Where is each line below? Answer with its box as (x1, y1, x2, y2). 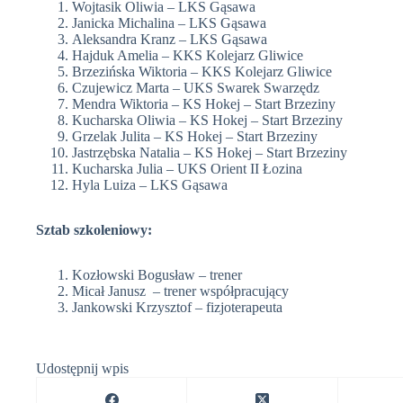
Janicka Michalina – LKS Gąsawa (72, 14, 266, 31)
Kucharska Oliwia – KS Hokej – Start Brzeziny (72, 112, 343, 128)
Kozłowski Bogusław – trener (72, 266, 242, 282)
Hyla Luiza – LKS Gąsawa (72, 176, 228, 193)
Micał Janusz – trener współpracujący (72, 282, 289, 299)
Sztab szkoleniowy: (36, 221, 152, 237)
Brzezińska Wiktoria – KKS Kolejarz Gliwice (72, 63, 332, 79)
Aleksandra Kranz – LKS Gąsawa (72, 31, 267, 47)
